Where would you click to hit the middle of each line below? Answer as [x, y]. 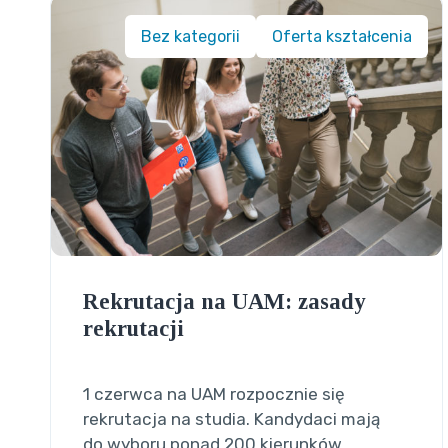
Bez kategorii [191, 36]
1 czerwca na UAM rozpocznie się [213, 393]
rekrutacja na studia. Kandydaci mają [231, 418]
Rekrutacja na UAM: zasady [223, 301]
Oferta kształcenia [342, 36]
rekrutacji [133, 328]
